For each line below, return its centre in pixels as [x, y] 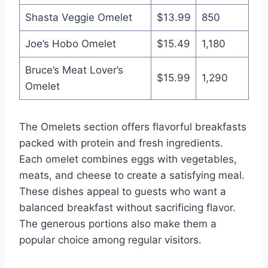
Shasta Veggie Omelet [78, 17]
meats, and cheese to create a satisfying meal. [132, 175]
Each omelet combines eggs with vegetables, [128, 159]
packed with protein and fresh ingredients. [121, 143]
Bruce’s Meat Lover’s [74, 70]
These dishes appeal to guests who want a [123, 191]
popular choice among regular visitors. [110, 240]
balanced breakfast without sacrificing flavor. [127, 207]
